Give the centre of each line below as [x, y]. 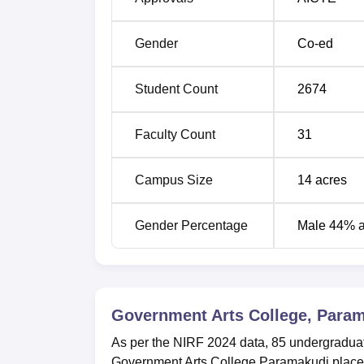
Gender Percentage [191, 225]
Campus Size [174, 180]
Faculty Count [175, 134]
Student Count [176, 89]
